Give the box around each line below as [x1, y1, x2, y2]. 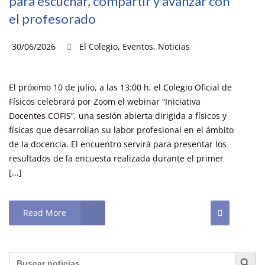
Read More [23, 206, 66, 218]
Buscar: [8, 250, 38, 261]
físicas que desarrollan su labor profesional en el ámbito [9, 124, 234, 135]
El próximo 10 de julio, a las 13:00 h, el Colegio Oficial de [9, 81, 232, 93]
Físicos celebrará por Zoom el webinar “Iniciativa [9, 95, 201, 107]
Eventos [122, 40, 153, 52]
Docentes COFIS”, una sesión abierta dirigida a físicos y [9, 109, 227, 121]
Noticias [158, 40, 190, 52]
